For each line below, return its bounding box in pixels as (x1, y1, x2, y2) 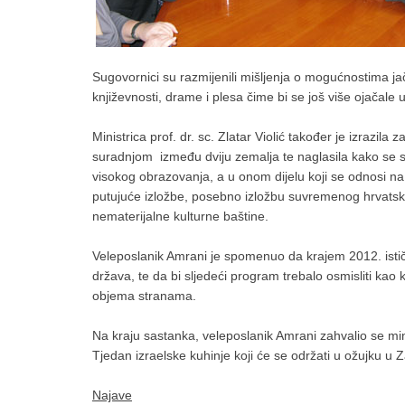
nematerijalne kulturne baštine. (92, 209, 268, 223)
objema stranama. (92, 288, 196, 303)
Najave (92, 388, 132, 402)
